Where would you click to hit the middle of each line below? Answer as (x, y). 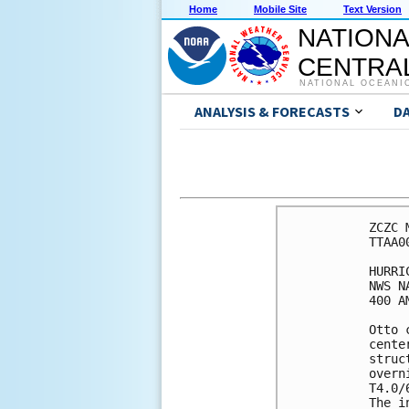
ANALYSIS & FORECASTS (272, 112)
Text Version (372, 10)
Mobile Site (280, 10)
